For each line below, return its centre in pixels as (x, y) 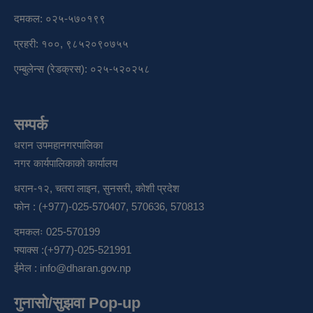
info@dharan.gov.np (85, 268)
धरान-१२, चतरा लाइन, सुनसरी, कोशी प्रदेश (97, 188)
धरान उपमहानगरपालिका (58, 145)
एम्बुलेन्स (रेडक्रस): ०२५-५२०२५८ (82, 68)
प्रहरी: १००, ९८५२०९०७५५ (71, 43)
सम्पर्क (31, 124)
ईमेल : (27, 268)
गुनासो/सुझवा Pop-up (77, 303)
